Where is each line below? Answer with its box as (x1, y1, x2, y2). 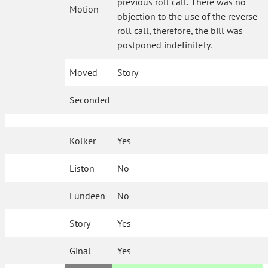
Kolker (69, 135, 96, 147)
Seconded (69, 94, 110, 106)
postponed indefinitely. (117, 39, 212, 51)
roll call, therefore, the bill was (117, 25, 243, 36)
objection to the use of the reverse (117, 10, 257, 22)
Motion (69, 3, 99, 15)
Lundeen (69, 190, 106, 202)
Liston (69, 162, 95, 174)
